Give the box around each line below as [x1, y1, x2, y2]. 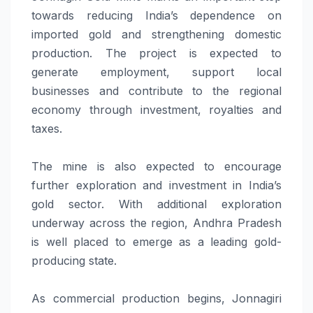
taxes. [31, 121, 62, 136]
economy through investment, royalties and [31, 102, 282, 117]
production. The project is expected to [31, 45, 282, 60]
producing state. [31, 253, 117, 268]
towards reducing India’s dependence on [31, 8, 282, 22]
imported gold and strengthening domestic [31, 27, 282, 41]
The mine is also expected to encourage [31, 159, 282, 173]
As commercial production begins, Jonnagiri [31, 291, 282, 305]
